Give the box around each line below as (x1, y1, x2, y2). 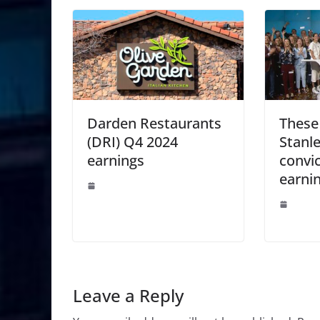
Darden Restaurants (87, 113, 221, 133)
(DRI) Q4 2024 (87, 131, 178, 151)
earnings (87, 150, 144, 170)
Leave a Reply (73, 283, 184, 307)
